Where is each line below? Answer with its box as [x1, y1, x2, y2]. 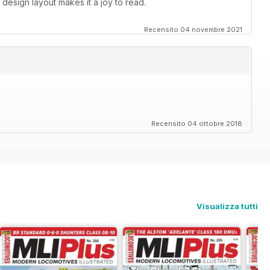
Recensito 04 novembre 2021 [144, 25, 242, 34]
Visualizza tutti [196, 201, 258, 212]
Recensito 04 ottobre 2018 [151, 119, 242, 128]
